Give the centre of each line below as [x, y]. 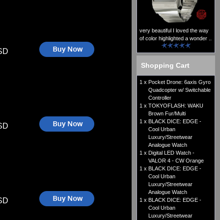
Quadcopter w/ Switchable [179, 90]
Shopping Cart [165, 66]
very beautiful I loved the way [174, 31]
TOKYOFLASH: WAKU [176, 106]
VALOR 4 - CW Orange [176, 161]
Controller [160, 98]
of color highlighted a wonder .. [176, 39]
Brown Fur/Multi [167, 114]
